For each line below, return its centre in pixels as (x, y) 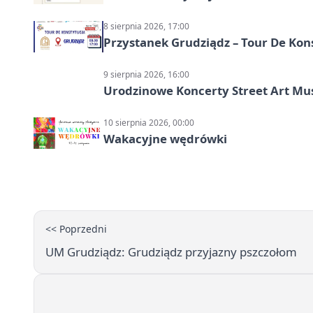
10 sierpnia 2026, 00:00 (149, 123)
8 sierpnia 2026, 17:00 (146, 26)
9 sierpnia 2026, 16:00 (146, 74)
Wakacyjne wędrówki (165, 139)
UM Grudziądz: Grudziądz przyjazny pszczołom (171, 252)
